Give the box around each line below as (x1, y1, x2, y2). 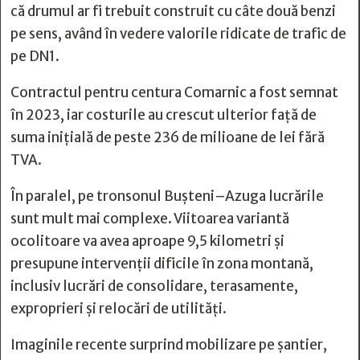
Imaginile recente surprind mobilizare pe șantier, (10, 336, 327, 354)
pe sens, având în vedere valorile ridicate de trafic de (10, 25, 346, 43)
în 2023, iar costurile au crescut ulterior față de (10, 106, 317, 124)
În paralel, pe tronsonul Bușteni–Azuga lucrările (10, 187, 324, 205)
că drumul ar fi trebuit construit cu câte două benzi (10, 2, 336, 20)
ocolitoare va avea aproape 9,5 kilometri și (10, 232, 284, 250)
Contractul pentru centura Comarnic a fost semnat (10, 84, 338, 101)
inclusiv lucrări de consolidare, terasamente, (10, 277, 298, 295)
